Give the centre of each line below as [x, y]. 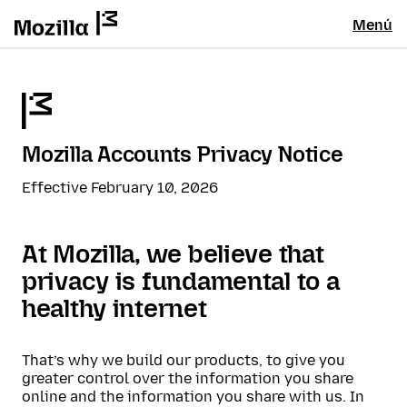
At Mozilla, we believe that [173, 254]
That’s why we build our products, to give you [184, 360]
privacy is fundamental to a [181, 281]
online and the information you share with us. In [193, 397]
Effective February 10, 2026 [120, 188]
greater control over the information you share [188, 378]
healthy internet [114, 308]
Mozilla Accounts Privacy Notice [183, 154]
